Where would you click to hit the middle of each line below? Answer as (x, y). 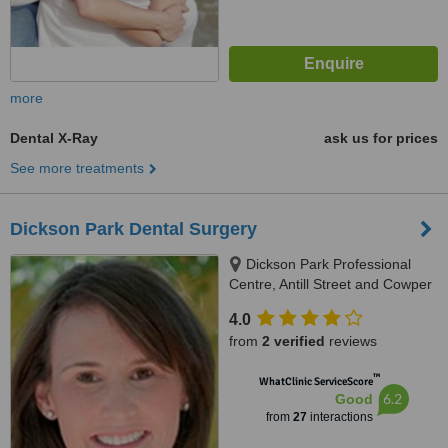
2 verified (293, 341)
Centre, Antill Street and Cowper (330, 284)
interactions (339, 417)
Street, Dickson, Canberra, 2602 (331, 304)
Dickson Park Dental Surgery (133, 229)
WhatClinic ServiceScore (315, 381)
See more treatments (77, 168)
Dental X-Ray (54, 138)
